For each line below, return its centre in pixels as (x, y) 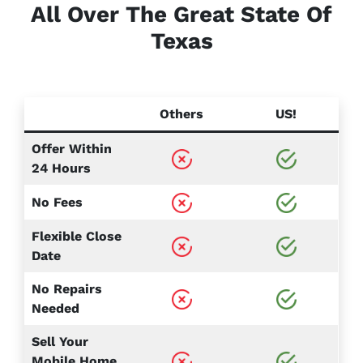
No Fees (57, 203)
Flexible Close (77, 237)
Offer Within (72, 149)
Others (181, 114)
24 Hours (61, 169)
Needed (56, 309)
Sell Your (60, 342)
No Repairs (67, 289)
